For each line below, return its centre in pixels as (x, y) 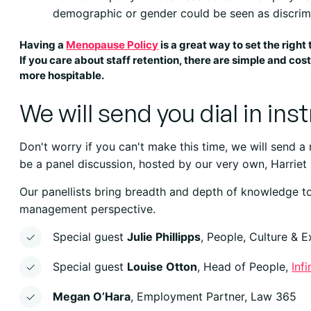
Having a (43, 44)
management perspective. (88, 209)
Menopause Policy (112, 44)
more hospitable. (62, 75)
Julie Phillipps (164, 236)
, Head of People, (245, 266)
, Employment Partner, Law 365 (214, 296)
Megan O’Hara (92, 296)
